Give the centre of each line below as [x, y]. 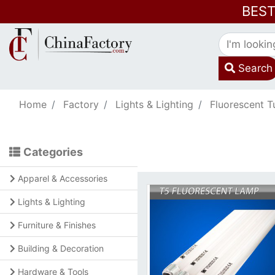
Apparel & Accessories [63, 178]
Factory [81, 104]
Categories [53, 152]
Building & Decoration [61, 248]
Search [254, 68]
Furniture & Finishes [57, 225]
